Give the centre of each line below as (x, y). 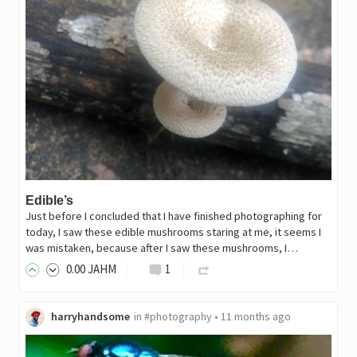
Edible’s (49, 200)
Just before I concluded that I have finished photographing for (173, 216)
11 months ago (255, 317)
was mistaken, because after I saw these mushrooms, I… (161, 248)
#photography (178, 317)
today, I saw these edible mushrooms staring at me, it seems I (173, 232)
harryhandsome (90, 317)
